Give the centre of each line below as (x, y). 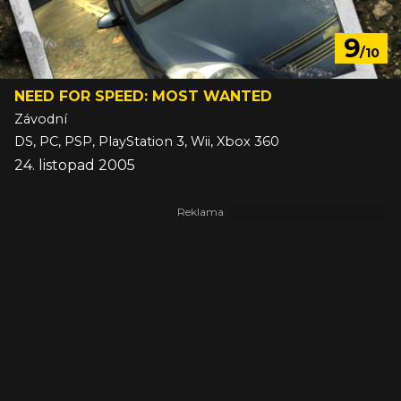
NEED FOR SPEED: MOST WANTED (143, 97)
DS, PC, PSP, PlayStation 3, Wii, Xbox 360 (147, 142)
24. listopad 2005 (75, 166)
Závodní (41, 119)
